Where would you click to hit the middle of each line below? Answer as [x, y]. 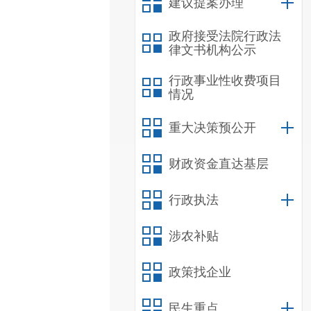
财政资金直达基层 [219, 164]
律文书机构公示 [212, 50]
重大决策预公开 [212, 128]
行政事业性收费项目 [225, 81]
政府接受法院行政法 [225, 36]
